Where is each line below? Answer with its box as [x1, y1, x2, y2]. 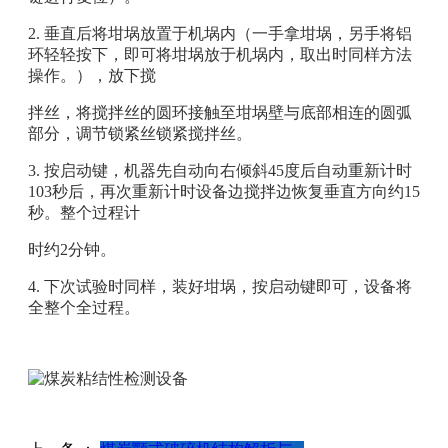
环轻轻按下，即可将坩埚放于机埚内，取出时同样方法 [28, 45, 412, 63]
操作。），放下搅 [28, 66, 156, 84]
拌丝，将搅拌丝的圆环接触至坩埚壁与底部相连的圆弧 [28, 103, 412, 121]
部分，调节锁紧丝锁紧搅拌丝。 [28, 124, 252, 142]
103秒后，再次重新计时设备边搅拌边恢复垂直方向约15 [28, 182, 420, 200]
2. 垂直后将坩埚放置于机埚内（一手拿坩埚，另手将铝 [28, 24, 412, 42]
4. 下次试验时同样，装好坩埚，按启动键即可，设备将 [28, 277, 412, 295]
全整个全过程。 [28, 298, 140, 316]
